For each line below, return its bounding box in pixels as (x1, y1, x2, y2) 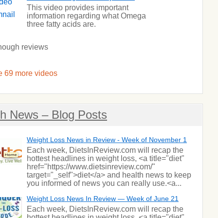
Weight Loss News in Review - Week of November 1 (27, 136, 187, 144)
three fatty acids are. (27, 20, 96, 28)
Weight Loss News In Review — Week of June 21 (27, 195, 179, 202)
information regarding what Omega (27, 12, 146, 20)
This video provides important (27, 3, 128, 12)
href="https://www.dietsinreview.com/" (27, 163, 155, 171)
